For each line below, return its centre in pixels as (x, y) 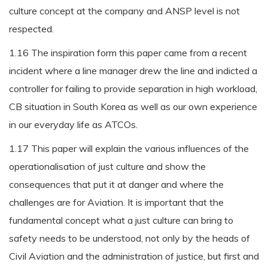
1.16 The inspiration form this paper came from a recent (128, 53)
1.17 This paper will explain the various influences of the (129, 148)
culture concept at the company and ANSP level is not (124, 11)
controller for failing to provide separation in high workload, (133, 89)
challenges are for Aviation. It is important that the (116, 202)
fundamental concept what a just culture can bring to (121, 220)
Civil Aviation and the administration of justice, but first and (134, 256)
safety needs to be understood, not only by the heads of (130, 238)
